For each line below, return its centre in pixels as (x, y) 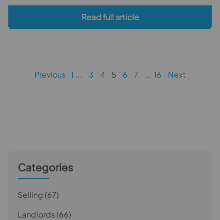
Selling (30, 194)
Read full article (110, 17)
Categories (45, 167)
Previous (50, 74)
